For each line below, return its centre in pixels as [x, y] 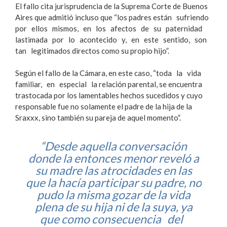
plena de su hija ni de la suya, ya [113, 206]
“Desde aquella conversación [113, 146]
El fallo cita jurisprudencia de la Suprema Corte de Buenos [111, 6]
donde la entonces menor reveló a [113, 158]
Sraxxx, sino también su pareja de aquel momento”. [98, 118]
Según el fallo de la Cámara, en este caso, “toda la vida [110, 73]
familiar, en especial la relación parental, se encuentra [109, 84]
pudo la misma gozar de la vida [113, 194]
